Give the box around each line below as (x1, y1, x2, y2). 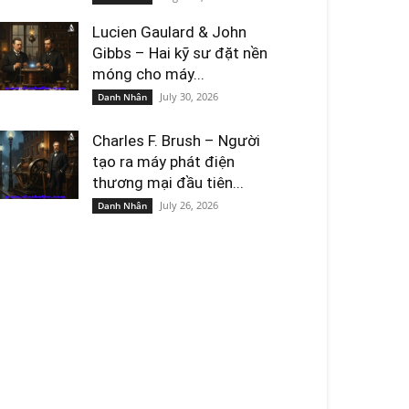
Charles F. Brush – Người (92, 131, 260, 150)
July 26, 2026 (160, 198, 218, 212)
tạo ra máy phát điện (92, 152, 235, 171)
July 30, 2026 (160, 89, 218, 103)
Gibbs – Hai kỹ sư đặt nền (92, 44, 267, 62)
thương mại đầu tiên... (92, 173, 244, 192)
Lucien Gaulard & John (92, 23, 246, 41)
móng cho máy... (92, 65, 204, 83)
